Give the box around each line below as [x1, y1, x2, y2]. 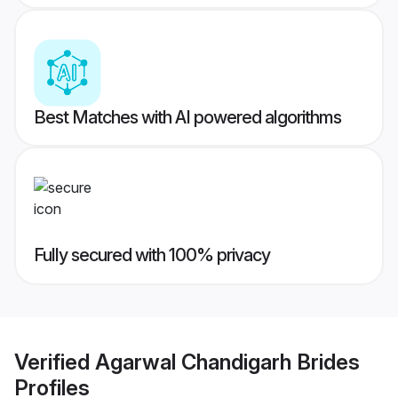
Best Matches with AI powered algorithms [34, 107, 341, 129]
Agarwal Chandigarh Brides [95, 348, 360, 375]
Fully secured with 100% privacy [34, 244, 270, 267]
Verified [14, 348, 95, 375]
